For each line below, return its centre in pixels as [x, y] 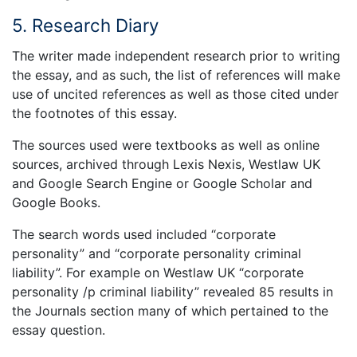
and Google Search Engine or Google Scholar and [162, 184]
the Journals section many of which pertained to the [170, 311]
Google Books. [56, 203]
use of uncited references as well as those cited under [175, 94]
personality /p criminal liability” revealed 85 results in [173, 292]
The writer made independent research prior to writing [176, 56]
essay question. [59, 330]
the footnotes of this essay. [94, 114]
